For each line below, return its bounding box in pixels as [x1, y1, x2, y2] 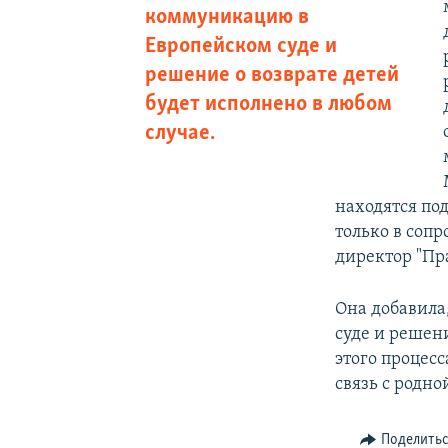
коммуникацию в [144, 5, 309, 29]
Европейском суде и [144, 34, 337, 58]
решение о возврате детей [144, 63, 399, 87]
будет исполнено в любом [144, 92, 392, 116]
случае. [144, 121, 215, 145]
